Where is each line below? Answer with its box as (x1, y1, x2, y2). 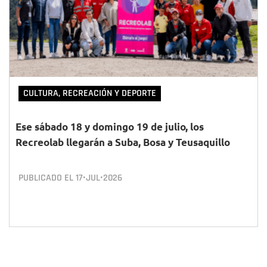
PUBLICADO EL (18, 172, 76, 184)
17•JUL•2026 (76, 172, 122, 184)
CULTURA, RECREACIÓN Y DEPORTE (23, 87, 156, 100)
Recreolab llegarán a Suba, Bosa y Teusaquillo (15, 136, 230, 148)
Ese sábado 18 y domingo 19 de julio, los (15, 120, 204, 133)
